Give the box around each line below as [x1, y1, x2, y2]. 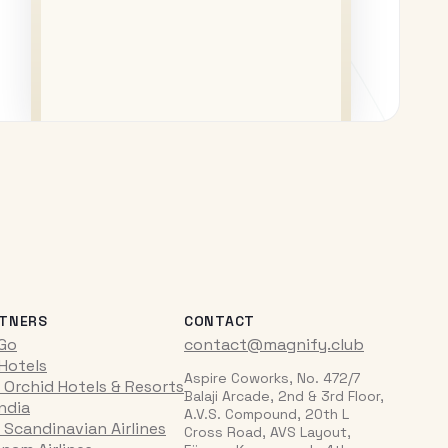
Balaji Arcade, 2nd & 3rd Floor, [184, 386, 384, 405]
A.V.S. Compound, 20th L [184, 404, 349, 423]
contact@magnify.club [184, 333, 364, 355]
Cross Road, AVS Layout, [184, 422, 351, 441]
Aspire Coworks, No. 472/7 [184, 368, 360, 387]
